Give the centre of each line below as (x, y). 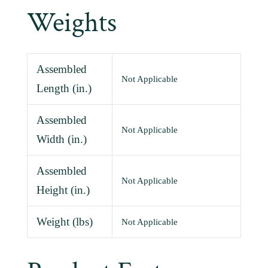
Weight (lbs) (64, 222)
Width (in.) (61, 139)
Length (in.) (64, 89)
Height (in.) (63, 190)
